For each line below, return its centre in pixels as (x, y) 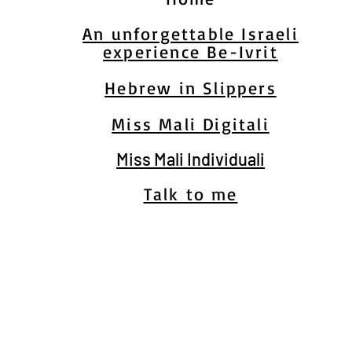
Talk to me (191, 194)
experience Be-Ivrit (191, 51)
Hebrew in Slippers (191, 88)
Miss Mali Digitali (191, 124)
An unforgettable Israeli (191, 33)
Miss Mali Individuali (191, 159)
